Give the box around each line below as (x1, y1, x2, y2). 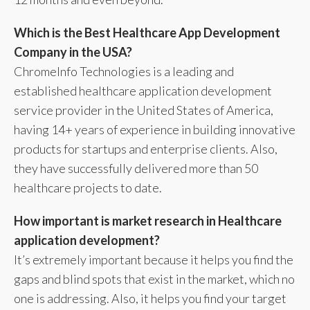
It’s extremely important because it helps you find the (14, 251, 293, 267)
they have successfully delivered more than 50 (14, 160, 258, 176)
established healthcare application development (14, 82, 272, 98)
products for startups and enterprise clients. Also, (14, 140, 277, 156)
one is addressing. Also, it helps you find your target (14, 290, 286, 306)
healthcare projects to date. (14, 179, 162, 195)
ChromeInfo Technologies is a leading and (14, 63, 234, 79)
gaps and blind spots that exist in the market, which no (14, 271, 295, 286)
